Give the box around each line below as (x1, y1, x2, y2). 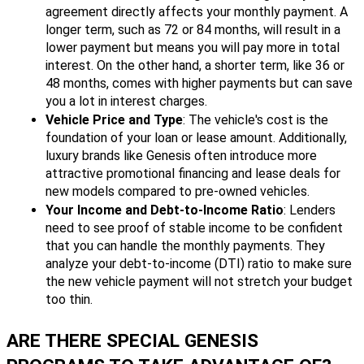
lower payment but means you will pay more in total (45, 39, 340, 55)
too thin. (45, 291, 93, 307)
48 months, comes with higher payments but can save (45, 75, 353, 91)
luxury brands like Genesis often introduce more (45, 147, 317, 163)
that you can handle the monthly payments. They (45, 237, 325, 253)
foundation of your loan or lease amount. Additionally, (45, 129, 347, 145)
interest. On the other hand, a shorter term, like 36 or (45, 57, 344, 73)
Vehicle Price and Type (45, 111, 183, 128)
